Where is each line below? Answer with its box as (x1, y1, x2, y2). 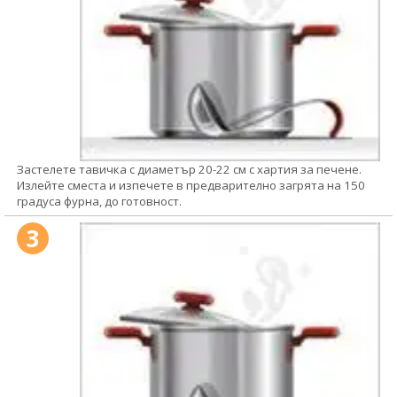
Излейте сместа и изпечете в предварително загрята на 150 (17, 176, 365, 193)
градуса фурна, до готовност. (17, 192, 182, 209)
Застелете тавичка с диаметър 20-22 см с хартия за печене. (17, 160, 362, 177)
